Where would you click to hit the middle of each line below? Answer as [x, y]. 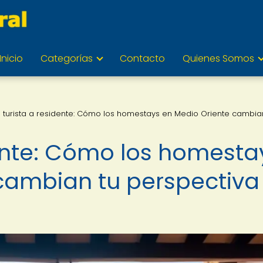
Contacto [142, 58]
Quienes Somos [218, 58]
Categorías [67, 58]
